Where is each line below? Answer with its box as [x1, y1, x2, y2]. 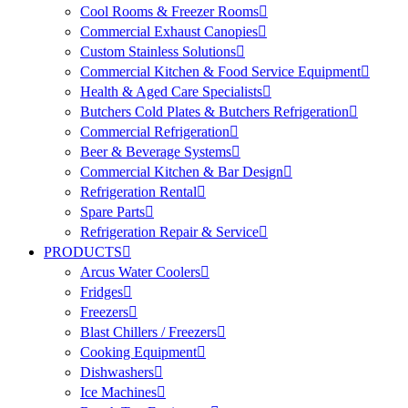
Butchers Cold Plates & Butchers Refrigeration [80, 104, 349, 120]
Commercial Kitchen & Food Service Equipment [80, 64, 361, 80]
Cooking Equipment [80, 344, 197, 361]
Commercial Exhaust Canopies [80, 24, 258, 40]
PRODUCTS [44, 244, 122, 260]
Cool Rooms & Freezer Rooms [80, 4, 259, 20]
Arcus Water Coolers [80, 264, 200, 280]
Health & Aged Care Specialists [80, 84, 262, 100]
